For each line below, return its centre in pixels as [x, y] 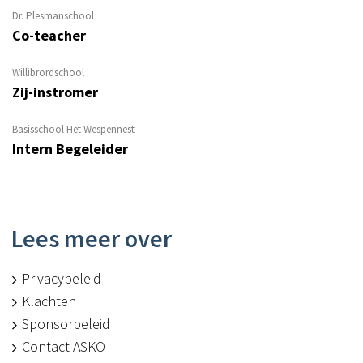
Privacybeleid [62, 279]
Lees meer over [92, 239]
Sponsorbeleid [66, 324]
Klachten [49, 301]
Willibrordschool [48, 73]
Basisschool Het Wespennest [73, 130]
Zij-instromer [55, 92]
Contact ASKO [64, 347]
